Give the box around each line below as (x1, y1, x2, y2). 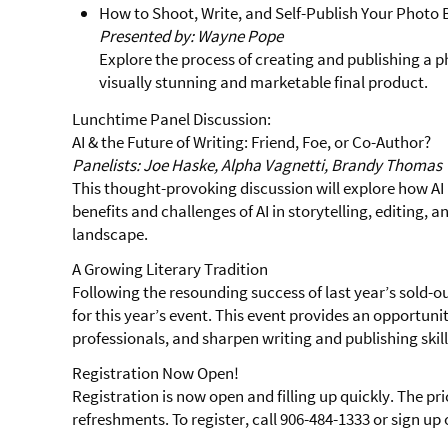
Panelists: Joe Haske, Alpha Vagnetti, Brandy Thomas (72, 154, 442, 177)
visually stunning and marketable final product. (99, 71, 429, 94)
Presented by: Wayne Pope (99, 25, 284, 48)
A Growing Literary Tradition (72, 258, 268, 281)
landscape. (72, 223, 148, 246)
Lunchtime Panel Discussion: (72, 108, 271, 131)
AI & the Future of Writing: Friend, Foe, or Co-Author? (72, 131, 431, 154)
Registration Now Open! (72, 362, 239, 385)
